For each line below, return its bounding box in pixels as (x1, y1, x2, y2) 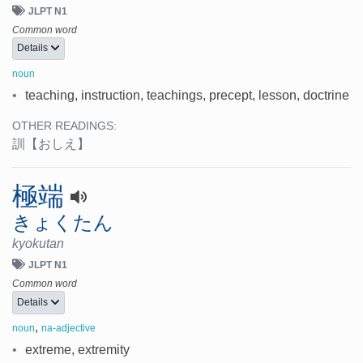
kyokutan (12, 237, 64, 251)
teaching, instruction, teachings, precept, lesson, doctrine (25, 88, 349, 103)
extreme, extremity (25, 342, 130, 357)
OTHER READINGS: (12, 120, 117, 133)
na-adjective (41, 322, 96, 334)
